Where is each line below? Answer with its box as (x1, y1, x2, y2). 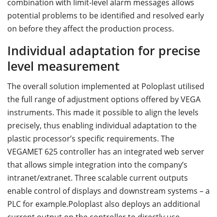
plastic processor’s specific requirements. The (7, 133, 174, 144)
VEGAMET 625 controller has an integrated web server (7, 146, 204, 157)
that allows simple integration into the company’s (7, 159, 187, 170)
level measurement (7, 58, 120, 74)
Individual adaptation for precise (7, 42, 200, 59)
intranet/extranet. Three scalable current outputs (7, 172, 188, 184)
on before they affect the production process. (7, 23, 174, 34)
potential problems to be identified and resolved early (7, 10, 204, 21)
